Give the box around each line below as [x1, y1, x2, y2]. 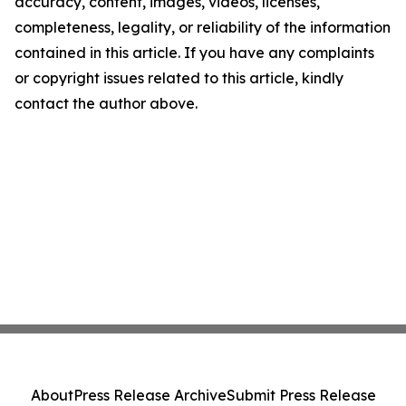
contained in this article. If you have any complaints [14, 43, 374, 63]
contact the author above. [14, 94, 198, 113]
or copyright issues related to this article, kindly [14, 69, 343, 88]
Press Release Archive [72, 386, 227, 404]
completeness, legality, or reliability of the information [14, 18, 391, 37]
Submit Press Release [226, 386, 376, 404]
